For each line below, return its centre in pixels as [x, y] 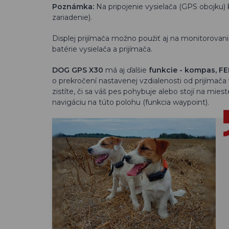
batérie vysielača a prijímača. [102, 49]
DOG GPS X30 [79, 70]
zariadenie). [72, 17]
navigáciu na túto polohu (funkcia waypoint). [131, 102]
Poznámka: [73, 7]
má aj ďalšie [127, 70]
